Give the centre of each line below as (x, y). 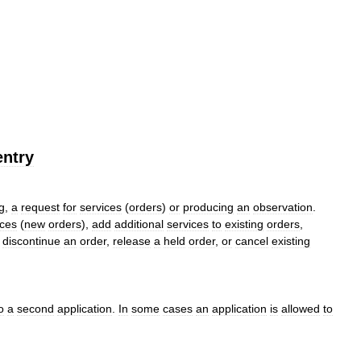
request (40, 207)
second (35, 309)
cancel (252, 241)
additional (139, 224)
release (132, 241)
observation (283, 207)
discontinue (31, 241)
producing (208, 207)
